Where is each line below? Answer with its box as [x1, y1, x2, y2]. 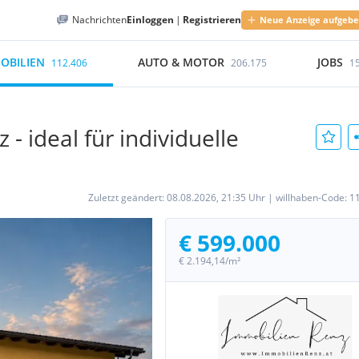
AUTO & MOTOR [138, 54, 225, 70]
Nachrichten [72, 13, 127, 26]
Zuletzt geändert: [88, 191, 167, 204]
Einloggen [127, 13, 174, 26]
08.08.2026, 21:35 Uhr [167, 191, 265, 204]
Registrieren [183, 13, 241, 26]
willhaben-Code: [276, 191, 349, 204]
